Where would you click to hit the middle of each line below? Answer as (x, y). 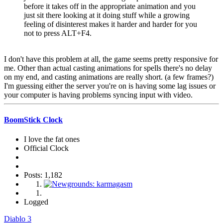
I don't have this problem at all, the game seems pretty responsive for (111, 59)
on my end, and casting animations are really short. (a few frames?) (109, 77)
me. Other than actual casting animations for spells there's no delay (108, 68)
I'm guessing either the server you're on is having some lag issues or (110, 86)
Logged (36, 202)
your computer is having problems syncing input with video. (98, 95)
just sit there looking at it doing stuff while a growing (107, 15)
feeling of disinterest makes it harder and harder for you (111, 24)
